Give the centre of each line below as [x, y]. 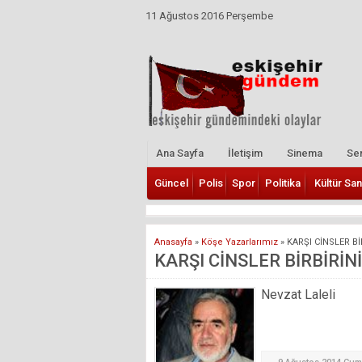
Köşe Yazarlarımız [240, 242]
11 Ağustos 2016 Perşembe [209, 16]
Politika [283, 183]
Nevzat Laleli [298, 294]
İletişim [245, 153]
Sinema [305, 153]
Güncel [171, 183]
